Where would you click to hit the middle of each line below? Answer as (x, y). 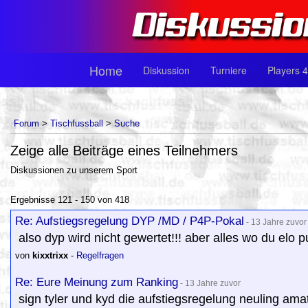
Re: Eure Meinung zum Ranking (97, 282)
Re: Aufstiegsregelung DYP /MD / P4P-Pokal (130, 221)
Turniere (229, 70)
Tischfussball (77, 123)
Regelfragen (100, 255)
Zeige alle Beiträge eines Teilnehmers (124, 151)
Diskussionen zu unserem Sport (74, 170)
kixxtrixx (50, 255)
